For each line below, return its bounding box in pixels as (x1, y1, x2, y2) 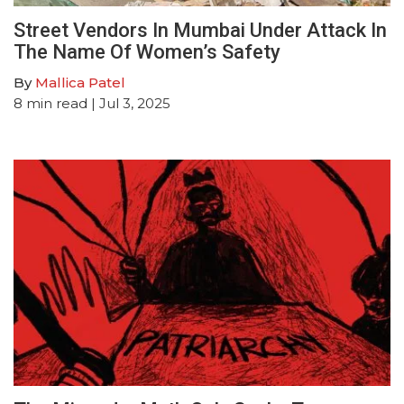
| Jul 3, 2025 (87, 95, 170, 113)
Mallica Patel (35, 74, 125, 92)
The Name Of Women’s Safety (14, 41, 280, 64)
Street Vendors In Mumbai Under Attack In (14, 19, 387, 42)
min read (26, 95, 87, 113)
